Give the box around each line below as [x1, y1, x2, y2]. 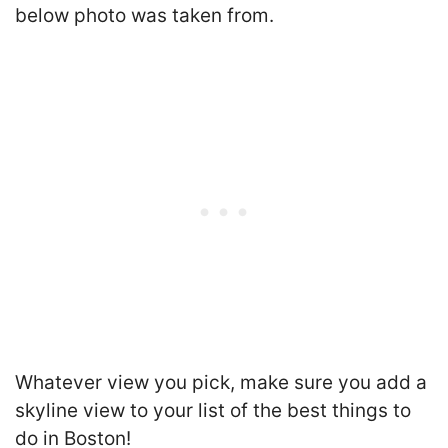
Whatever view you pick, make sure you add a [15, 370, 427, 394]
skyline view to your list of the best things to [15, 398, 411, 422]
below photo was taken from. [15, 4, 274, 28]
